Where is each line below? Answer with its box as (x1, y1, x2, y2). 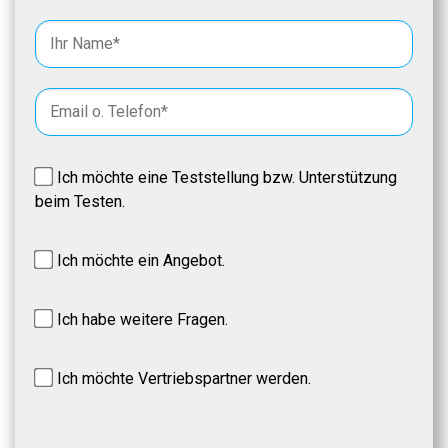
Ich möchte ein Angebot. (57, 251, 225, 270)
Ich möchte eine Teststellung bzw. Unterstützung (57, 168, 397, 187)
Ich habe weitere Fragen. (57, 310, 228, 329)
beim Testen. (35, 192, 125, 211)
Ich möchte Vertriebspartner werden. (57, 369, 311, 388)
